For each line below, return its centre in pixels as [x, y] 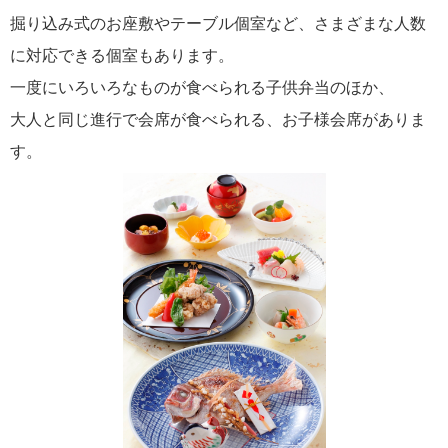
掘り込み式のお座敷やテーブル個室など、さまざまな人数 [218, 24]
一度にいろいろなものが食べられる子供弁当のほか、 [202, 88]
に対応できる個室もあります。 [122, 56]
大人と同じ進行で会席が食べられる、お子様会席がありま [218, 120]
